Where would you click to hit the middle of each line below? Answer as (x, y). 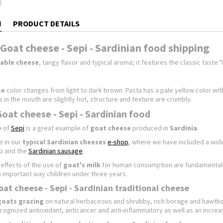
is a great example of (57, 128)
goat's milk (82, 165)
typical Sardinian (50, 142)
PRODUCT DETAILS (46, 23)
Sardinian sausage (56, 151)
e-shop (118, 142)
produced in (150, 128)
